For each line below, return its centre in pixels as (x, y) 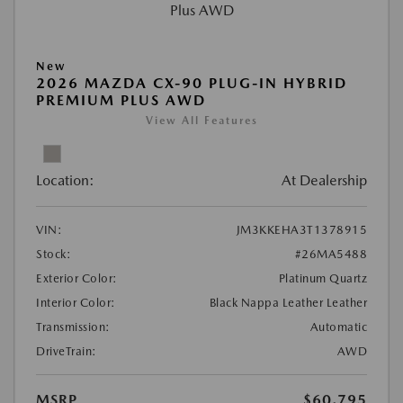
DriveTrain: (67, 351)
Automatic (338, 327)
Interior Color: (76, 302)
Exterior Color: (77, 278)
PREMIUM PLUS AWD (121, 100)
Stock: (54, 254)
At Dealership (324, 180)
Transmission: (73, 327)
